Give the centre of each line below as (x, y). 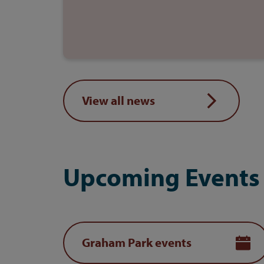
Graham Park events (137, 242)
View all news (118, 100)
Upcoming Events (161, 176)
